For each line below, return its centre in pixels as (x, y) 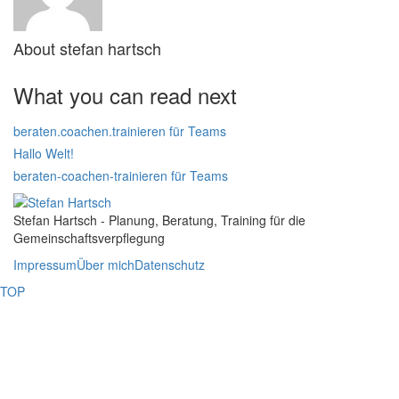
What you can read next (125, 94)
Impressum (45, 265)
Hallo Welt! (44, 153)
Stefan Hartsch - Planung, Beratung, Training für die (159, 220)
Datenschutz (170, 265)
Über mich (106, 265)
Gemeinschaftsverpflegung (89, 238)
